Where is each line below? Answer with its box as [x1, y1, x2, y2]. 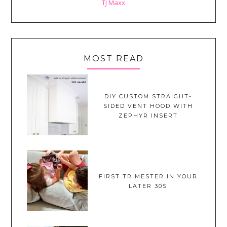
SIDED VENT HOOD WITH [103, 102, 193, 109]
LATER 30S [129, 182, 168, 190]
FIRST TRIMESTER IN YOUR [98, 173, 198, 180]
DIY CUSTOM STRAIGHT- [104, 92, 192, 100]
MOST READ [83, 54, 144, 64]
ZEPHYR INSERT [118, 111, 178, 119]
